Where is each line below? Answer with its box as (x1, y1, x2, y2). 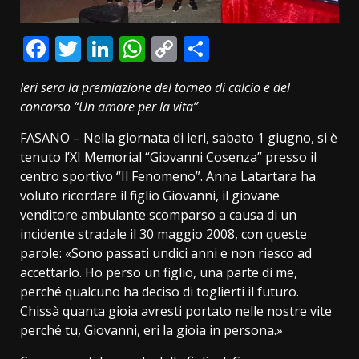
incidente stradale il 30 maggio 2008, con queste (20, 224, 307, 243)
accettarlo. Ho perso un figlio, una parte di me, (20, 263, 297, 281)
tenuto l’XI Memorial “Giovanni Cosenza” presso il (20, 147, 317, 166)
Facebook (49, 30, 162, 66)
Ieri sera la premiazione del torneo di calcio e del (20, 78, 290, 96)
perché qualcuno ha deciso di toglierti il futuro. (20, 282, 299, 301)
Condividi (209, 30, 321, 66)
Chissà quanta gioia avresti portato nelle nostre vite (20, 301, 332, 320)
